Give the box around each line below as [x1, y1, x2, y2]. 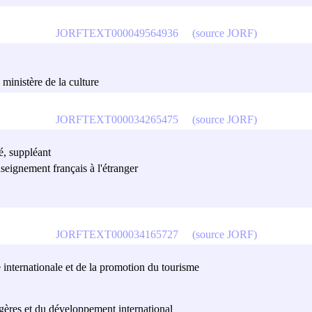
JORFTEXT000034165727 [55, 228, 178, 240]
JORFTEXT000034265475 [55, 113, 178, 125]
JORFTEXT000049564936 [55, 26, 178, 39]
